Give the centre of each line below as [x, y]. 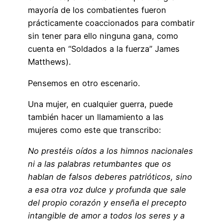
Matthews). [49, 62]
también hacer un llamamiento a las [96, 117]
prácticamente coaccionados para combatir [111, 23]
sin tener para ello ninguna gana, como [103, 36]
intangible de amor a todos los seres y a [106, 216]
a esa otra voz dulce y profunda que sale [107, 190]
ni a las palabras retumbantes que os [100, 164]
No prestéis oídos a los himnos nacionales [111, 151]
